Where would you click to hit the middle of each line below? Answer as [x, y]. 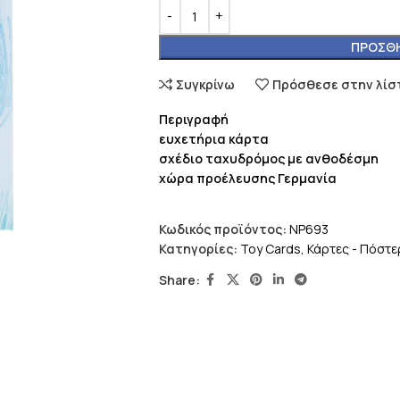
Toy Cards [270, 249]
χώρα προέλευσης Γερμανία [247, 178]
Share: [179, 279]
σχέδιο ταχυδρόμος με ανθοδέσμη [268, 158]
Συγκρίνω [206, 84]
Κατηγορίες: [198, 249]
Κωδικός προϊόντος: [224, 229]
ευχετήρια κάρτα [213, 139]
